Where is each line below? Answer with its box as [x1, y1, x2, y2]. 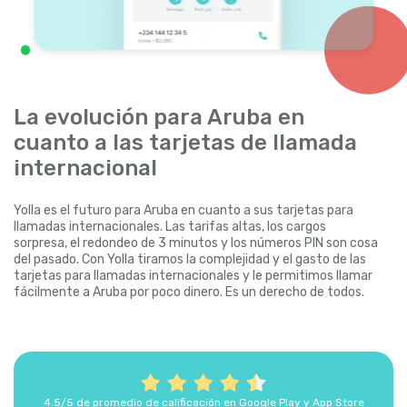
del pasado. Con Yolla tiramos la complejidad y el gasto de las [14, 252, 366, 268]
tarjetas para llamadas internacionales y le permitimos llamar [14, 268, 372, 284]
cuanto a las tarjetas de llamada [14, 130, 357, 156]
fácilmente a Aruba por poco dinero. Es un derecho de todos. [14, 284, 364, 301]
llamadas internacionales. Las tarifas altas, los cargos [14, 219, 326, 235]
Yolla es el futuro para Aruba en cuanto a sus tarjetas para [14, 203, 353, 219]
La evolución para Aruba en [14, 104, 304, 131]
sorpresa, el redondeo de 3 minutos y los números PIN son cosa [14, 235, 378, 252]
